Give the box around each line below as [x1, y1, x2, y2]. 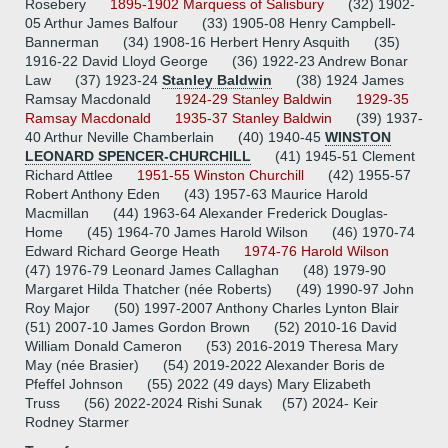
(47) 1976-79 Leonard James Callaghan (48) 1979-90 [25, 262, 386, 278]
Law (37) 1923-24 [25, 72, 162, 88]
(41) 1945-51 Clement [251, 148, 415, 164]
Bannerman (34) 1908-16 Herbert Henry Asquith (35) [25, 34, 400, 50]
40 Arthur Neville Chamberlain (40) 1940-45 [25, 129, 325, 145]
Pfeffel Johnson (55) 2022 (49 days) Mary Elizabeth [25, 376, 371, 392]
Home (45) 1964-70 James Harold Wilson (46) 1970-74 [25, 224, 415, 240]
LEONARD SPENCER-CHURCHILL [25, 148, 251, 164]
